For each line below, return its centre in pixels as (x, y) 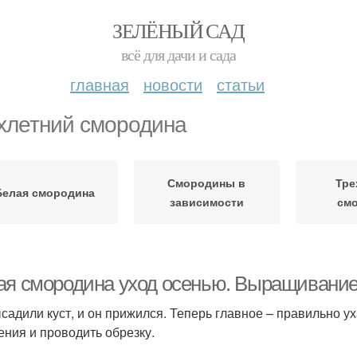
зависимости (206, 202)
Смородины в (207, 182)
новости (173, 84)
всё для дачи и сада (178, 55)
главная (100, 84)
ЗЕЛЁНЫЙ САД (178, 30)
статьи (241, 84)
